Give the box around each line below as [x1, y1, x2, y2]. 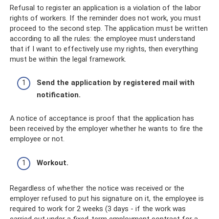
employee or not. [10, 134, 65, 143]
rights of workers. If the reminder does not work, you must [10, 13, 201, 22]
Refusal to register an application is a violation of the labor [10, 3, 201, 12]
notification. [37, 90, 81, 99]
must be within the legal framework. [10, 54, 126, 64]
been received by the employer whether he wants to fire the [10, 124, 203, 133]
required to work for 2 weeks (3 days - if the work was [10, 204, 186, 213]
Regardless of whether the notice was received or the [10, 183, 184, 193]
